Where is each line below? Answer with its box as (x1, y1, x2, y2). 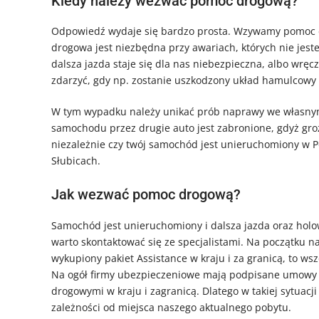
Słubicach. (51, 154, 100, 168)
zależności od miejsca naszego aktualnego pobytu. (51, 300, 291, 314)
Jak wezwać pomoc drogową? (51, 186, 241, 204)
